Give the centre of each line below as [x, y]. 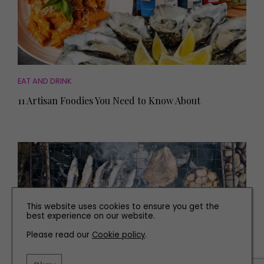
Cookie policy [118, 235]
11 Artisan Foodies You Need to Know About [109, 100]
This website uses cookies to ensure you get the [123, 207]
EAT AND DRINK [45, 81]
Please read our [59, 235]
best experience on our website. [91, 216]
